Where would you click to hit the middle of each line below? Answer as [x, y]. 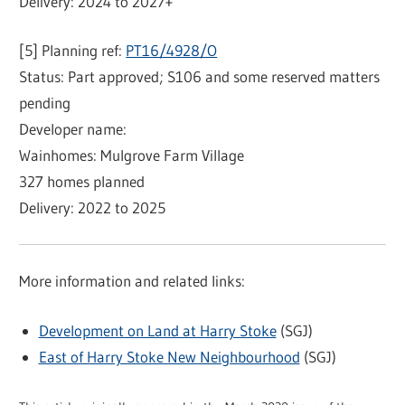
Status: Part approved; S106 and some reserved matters [200, 77]
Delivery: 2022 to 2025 [93, 208]
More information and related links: [132, 281]
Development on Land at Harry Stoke [157, 330]
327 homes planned [82, 182]
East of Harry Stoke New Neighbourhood [169, 356]
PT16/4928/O [172, 51]
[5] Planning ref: [73, 51]
